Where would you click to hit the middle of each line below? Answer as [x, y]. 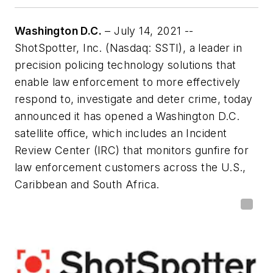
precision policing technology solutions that [126, 65]
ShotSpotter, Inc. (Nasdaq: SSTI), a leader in [128, 48]
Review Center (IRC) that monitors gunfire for [132, 151]
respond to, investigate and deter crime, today [134, 99]
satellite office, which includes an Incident [121, 133]
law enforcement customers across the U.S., [130, 168]
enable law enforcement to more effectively [128, 82]
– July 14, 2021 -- [148, 31]
